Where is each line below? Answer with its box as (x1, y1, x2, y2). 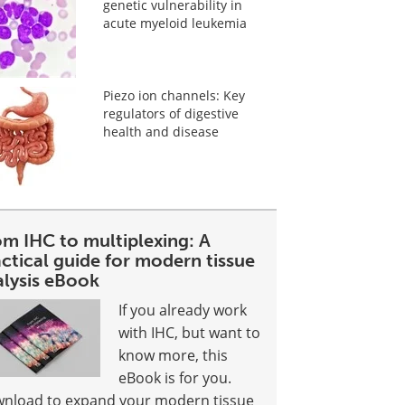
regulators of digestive (102, 105, 239, 122)
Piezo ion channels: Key (102, 87, 245, 104)
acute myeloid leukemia (102, 14, 247, 32)
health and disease (102, 123, 219, 140)
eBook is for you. (118, 368, 232, 388)
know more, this (118, 345, 229, 365)
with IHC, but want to (118, 323, 261, 343)
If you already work (118, 300, 248, 320)
